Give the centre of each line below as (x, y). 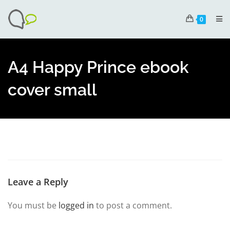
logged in (76, 205)
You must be (33, 205)
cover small (52, 90)
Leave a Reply (38, 182)
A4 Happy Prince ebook (98, 67)
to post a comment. (133, 205)
